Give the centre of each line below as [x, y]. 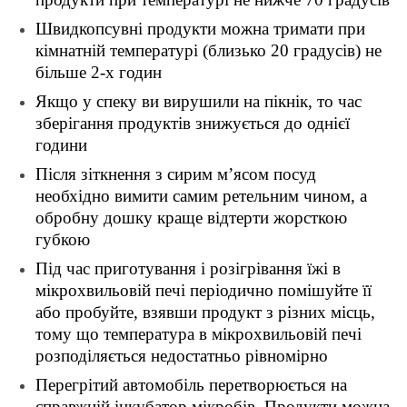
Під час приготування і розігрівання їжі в [188, 269]
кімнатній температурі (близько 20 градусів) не [208, 51]
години [61, 145]
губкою [63, 240]
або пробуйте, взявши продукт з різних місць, [205, 313]
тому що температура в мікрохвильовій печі [199, 334]
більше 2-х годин [99, 73]
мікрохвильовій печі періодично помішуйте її [203, 291]
